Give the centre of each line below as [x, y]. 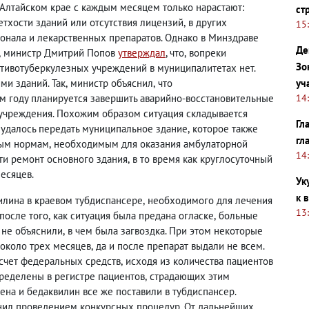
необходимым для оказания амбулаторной [151, 144]
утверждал [142, 53]
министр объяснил [112, 83]
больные [238, 216]
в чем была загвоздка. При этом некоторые [165, 231]
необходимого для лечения [210, 200]
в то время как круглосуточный [202, 159]
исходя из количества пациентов [199, 261]
